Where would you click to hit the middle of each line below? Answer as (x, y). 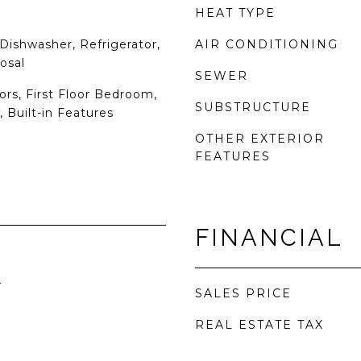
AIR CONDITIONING (267, 44)
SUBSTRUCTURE (253, 107)
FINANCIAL (269, 238)
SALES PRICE (243, 293)
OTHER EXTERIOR (260, 139)
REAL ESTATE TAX (259, 325)
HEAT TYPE (235, 13)
